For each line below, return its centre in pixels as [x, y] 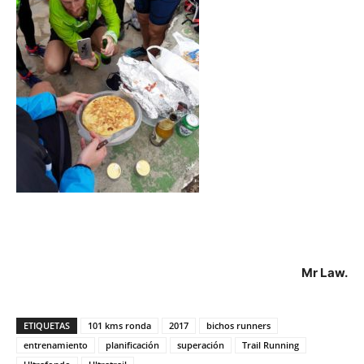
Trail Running [271, 344]
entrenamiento [56, 344]
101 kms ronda [119, 325]
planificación [132, 344]
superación [201, 344]
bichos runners [238, 325]
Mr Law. [325, 272]
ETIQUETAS [47, 325]
